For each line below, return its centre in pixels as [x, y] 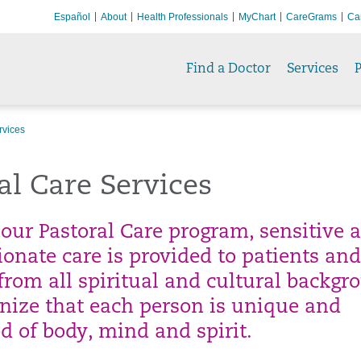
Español [72, 17]
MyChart [257, 17]
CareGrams [311, 17]
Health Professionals [183, 17]
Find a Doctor [228, 69]
